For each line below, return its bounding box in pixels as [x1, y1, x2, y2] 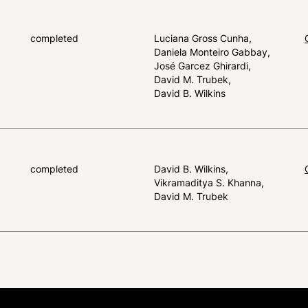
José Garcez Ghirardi [154, 59, 251, 71]
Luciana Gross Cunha [154, 32, 252, 44]
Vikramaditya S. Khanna [154, 176, 264, 188]
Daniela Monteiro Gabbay [154, 45, 270, 58]
